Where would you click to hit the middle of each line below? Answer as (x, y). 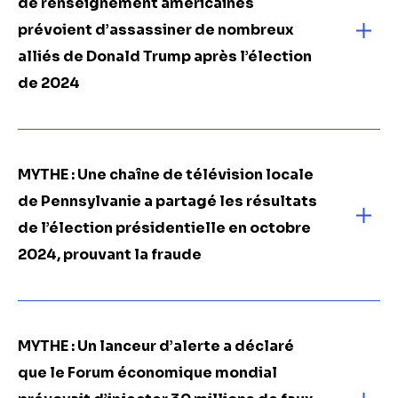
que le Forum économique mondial (147, 373)
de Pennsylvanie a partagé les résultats (167, 201)
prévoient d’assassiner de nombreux (156, 30)
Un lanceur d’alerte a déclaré (186, 346)
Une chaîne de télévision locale (195, 175)
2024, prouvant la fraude (110, 255)
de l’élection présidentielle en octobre (164, 228)
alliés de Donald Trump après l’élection (165, 56)
